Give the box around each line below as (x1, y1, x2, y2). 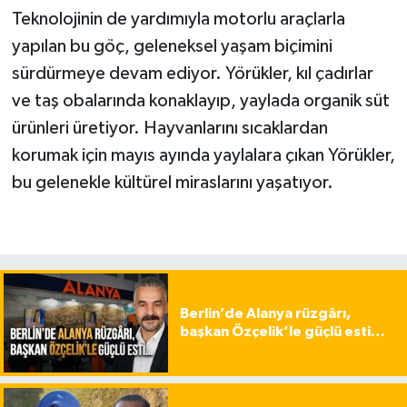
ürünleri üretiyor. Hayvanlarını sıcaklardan (11, 119, 328, 138)
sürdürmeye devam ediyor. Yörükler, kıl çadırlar (11, 65, 373, 84)
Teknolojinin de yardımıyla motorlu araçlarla (11, 10, 345, 29)
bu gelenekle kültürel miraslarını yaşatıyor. (11, 174, 333, 193)
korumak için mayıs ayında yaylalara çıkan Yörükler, (11, 146, 395, 165)
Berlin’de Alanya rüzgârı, (179, 306, 351, 322)
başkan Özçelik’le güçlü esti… (179, 324, 385, 340)
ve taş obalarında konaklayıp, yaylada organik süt (11, 92, 390, 111)
